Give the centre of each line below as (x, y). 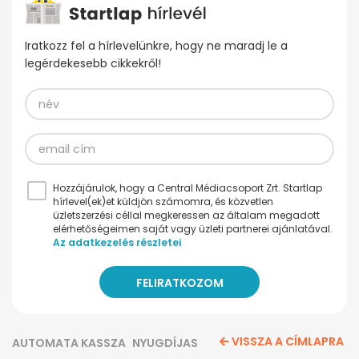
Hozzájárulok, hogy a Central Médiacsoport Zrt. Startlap (188, 188)
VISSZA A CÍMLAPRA (288, 342)
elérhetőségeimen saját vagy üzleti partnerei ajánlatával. (193, 229)
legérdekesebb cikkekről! (93, 64)
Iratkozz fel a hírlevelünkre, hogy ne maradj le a (156, 46)
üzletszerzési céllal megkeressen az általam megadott (186, 216)
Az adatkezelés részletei (117, 243)
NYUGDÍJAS (165, 343)
